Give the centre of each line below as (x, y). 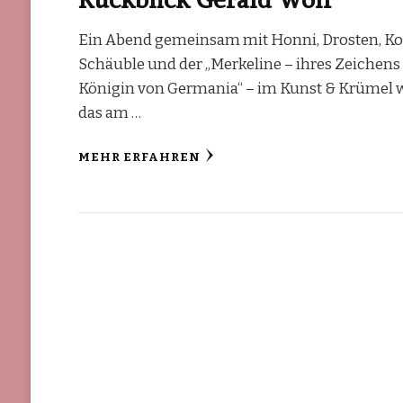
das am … (110, 112)
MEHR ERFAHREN (140, 157)
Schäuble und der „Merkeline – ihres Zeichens (240, 64)
